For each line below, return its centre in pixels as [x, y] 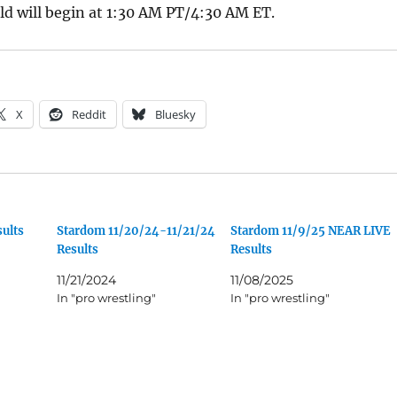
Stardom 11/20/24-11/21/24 [136, 231]
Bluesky [175, 114]
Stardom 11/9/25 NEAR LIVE [310, 231]
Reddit [89, 114]
